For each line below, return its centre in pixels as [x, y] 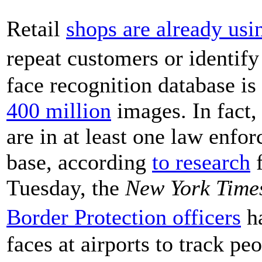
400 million [59, 110]
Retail [36, 28]
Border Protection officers [124, 217]
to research [201, 162]
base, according [79, 162]
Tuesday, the [66, 187]
